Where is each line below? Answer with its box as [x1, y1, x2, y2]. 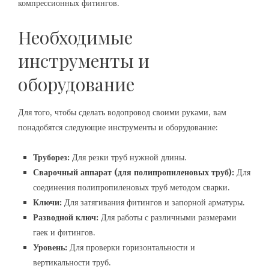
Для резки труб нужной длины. [70, 152, 187, 163]
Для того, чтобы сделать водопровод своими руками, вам [18, 107, 226, 118]
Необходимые [18, 25, 133, 49]
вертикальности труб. [33, 257, 111, 268]
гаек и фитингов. [33, 227, 95, 238]
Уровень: [33, 242, 67, 253]
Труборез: [33, 152, 70, 163]
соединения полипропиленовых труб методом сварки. [33, 182, 230, 193]
